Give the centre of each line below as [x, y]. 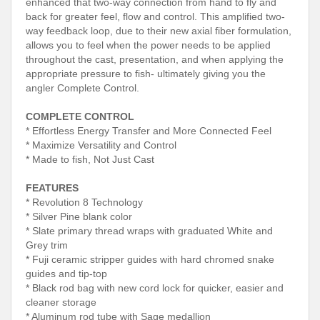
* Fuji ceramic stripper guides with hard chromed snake [150, 259]
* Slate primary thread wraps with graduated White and [149, 230]
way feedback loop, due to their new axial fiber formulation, [159, 30]
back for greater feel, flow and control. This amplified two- [155, 16]
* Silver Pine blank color [79, 216]
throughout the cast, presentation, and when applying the [155, 59]
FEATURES [52, 187]
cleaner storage [61, 302]
